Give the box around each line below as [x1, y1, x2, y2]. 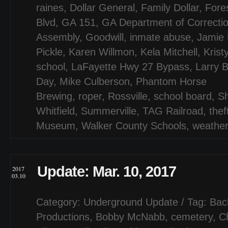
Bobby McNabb [96, 211, 165, 222]
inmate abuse [130, 32, 191, 43]
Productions [36, 211, 90, 222]
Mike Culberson [60, 76, 130, 87]
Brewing [36, 91, 72, 102]
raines [36, 2, 64, 13]
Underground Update [83, 196, 178, 208]
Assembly [36, 32, 79, 43]
